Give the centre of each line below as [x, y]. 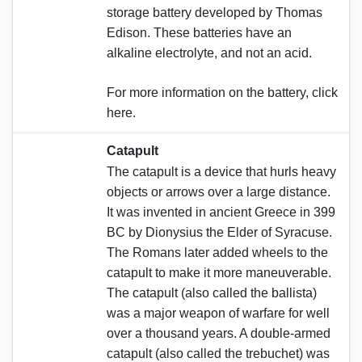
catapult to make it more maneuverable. [219, 272]
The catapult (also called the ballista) [212, 293]
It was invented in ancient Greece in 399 [221, 212]
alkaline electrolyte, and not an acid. [209, 53]
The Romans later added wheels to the [217, 252]
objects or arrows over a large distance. [219, 192]
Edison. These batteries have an [199, 32]
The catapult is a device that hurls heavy [221, 171]
